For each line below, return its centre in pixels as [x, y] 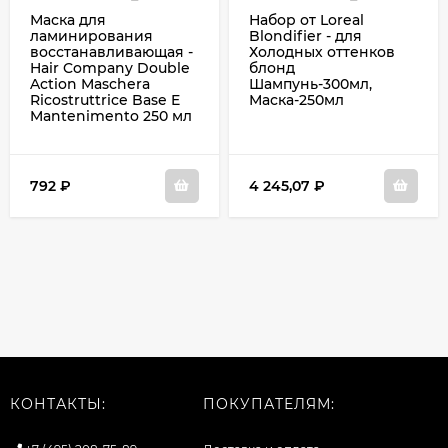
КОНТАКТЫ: [58, 404]
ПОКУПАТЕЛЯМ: [268, 404]
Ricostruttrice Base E [105, 100]
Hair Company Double [110, 68]
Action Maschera [90, 84]
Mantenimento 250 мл [111, 116]
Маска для [68, 20]
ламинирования [91, 36]
